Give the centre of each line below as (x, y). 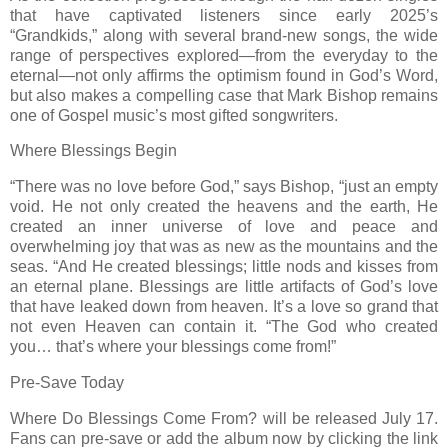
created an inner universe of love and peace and (224, 227)
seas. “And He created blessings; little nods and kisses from (224, 267)
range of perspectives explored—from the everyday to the (224, 55)
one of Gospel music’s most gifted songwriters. (174, 115)
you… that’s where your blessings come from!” (173, 347)
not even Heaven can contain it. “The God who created (224, 327)
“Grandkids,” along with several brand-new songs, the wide (224, 35)
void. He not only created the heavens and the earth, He (224, 207)
